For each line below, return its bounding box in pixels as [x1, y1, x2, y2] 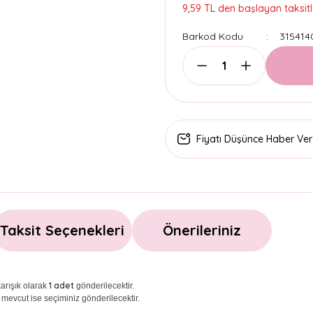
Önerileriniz [163, 221, 241, 239]
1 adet [49, 280, 74, 291]
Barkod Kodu [182, 30, 243, 43]
